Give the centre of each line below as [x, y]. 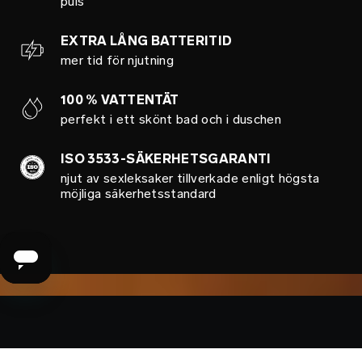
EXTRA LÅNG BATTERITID [147, 40]
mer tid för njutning [117, 60]
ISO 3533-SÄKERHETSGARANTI [166, 158]
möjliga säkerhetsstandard [139, 193]
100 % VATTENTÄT [120, 99]
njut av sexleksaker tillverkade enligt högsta [190, 178]
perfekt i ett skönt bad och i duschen [171, 119]
